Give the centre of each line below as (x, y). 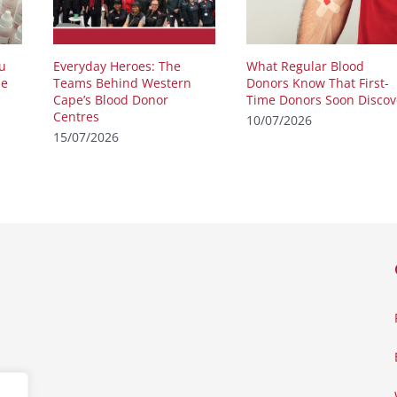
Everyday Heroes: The (117, 66)
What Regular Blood (305, 66)
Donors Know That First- (318, 82)
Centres (76, 116)
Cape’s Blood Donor (111, 99)
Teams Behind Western (122, 82)
